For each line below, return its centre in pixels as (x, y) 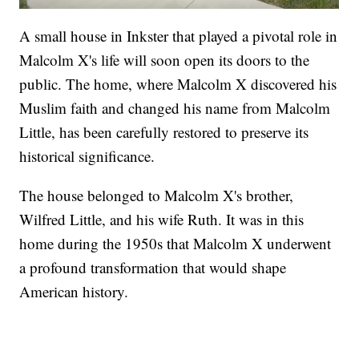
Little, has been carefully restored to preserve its (164, 132)
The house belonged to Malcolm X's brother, (157, 196)
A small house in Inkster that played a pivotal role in (179, 36)
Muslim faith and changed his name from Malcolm (175, 108)
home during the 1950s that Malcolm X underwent (175, 244)
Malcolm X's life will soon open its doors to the (165, 60)
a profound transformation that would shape (153, 268)
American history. (74, 292)
